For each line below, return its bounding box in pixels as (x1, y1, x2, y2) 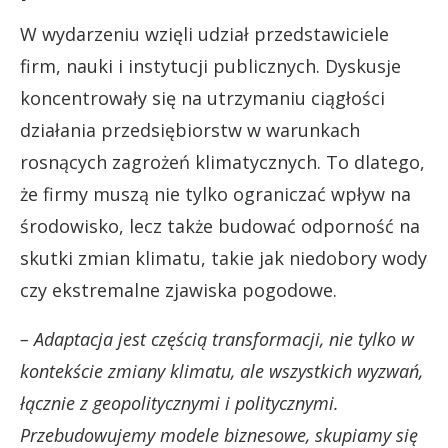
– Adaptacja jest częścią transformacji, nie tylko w (20, 327, 414, 351)
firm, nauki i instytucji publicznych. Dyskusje (20, 54, 401, 78)
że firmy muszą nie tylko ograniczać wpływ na (20, 182, 411, 206)
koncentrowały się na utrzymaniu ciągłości (20, 86, 385, 110)
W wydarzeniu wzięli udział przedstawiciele (20, 22, 389, 46)
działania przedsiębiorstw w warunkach (20, 118, 360, 142)
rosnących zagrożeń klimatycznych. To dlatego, (20, 150, 425, 174)
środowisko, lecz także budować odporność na (20, 214, 420, 238)
